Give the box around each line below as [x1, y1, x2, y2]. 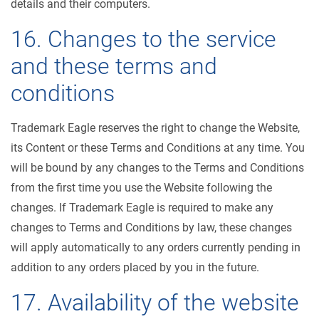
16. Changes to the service [11, 26, 276, 53]
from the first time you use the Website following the [11, 181, 272, 194]
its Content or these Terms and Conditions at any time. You [11, 141, 305, 155]
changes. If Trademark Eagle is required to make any [11, 201, 273, 214]
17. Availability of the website [11, 289, 299, 316]
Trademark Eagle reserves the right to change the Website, [11, 121, 300, 135]
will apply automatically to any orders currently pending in [11, 241, 300, 254]
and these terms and [11, 53, 217, 80]
